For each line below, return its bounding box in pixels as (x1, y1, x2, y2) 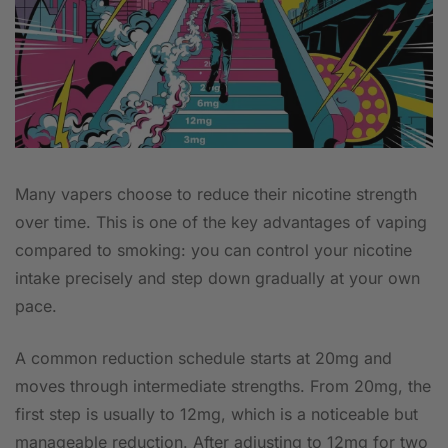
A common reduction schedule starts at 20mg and (15, 347, 392, 368)
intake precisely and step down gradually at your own (15, 267, 420, 288)
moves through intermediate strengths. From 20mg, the (15, 375, 431, 396)
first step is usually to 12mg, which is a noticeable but (15, 403, 418, 424)
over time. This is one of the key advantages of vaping (15, 211, 427, 232)
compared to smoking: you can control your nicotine (15, 239, 412, 260)
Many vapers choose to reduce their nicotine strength (15, 183, 417, 204)
